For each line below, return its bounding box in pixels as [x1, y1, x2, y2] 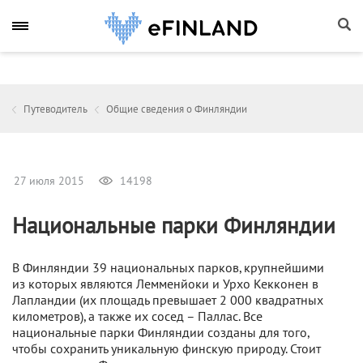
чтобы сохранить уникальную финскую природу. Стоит [12, 342, 321, 357]
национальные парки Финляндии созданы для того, [12, 326, 309, 340]
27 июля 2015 [14, 174, 84, 188]
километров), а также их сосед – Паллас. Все [12, 310, 263, 324]
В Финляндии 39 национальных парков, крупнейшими [12, 261, 324, 275]
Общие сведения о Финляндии [106, 103, 247, 116]
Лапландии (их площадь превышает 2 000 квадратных [12, 293, 323, 308]
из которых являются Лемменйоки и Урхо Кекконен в [12, 277, 318, 292]
